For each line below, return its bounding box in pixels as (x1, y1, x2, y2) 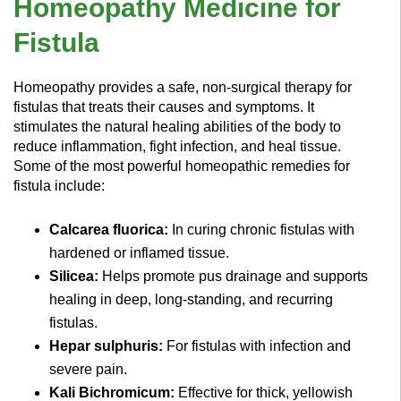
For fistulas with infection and (166, 337, 351, 354)
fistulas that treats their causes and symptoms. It (13, 98, 314, 115)
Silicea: (49, 268, 102, 284)
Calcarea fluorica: (49, 221, 168, 237)
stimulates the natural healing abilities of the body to (13, 118, 341, 134)
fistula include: (13, 177, 105, 193)
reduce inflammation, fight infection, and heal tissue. (13, 138, 341, 154)
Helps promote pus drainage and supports (102, 268, 368, 284)
